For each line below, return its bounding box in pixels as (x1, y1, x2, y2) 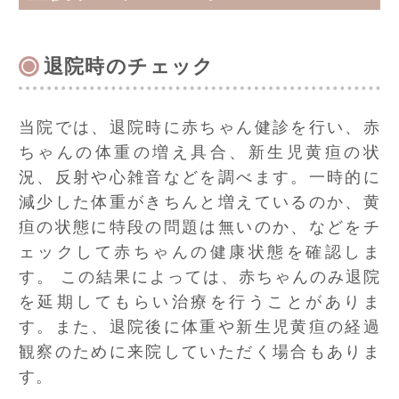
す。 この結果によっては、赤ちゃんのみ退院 (19, 268, 380, 287)
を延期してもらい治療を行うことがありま (19, 293, 380, 312)
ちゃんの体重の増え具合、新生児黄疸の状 (19, 143, 380, 162)
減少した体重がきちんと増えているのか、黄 (19, 193, 380, 212)
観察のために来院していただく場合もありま (19, 343, 380, 362)
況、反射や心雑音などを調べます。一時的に (19, 168, 380, 187)
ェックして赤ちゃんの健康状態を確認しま (19, 243, 380, 262)
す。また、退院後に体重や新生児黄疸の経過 (19, 318, 380, 337)
